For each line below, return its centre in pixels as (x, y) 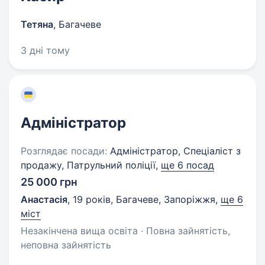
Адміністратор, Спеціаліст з (174, 151)
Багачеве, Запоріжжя (166, 199)
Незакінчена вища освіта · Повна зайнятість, (125, 231)
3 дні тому (45, 50)
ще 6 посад (188, 165)
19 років (92, 199)
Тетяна (37, 24)
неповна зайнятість (66, 245)
